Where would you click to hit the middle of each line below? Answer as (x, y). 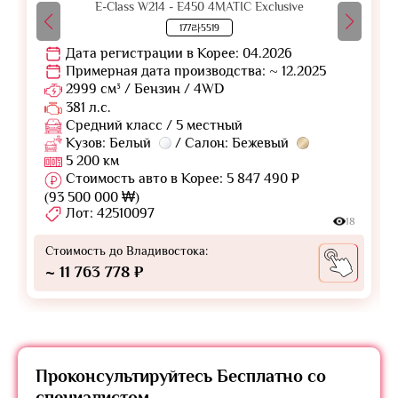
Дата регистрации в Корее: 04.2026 (177, 53)
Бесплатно (260, 375)
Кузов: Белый (108, 143)
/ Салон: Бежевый (232, 143)
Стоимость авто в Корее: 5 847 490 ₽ (181, 179)
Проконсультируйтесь (126, 375)
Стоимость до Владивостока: (127, 250)
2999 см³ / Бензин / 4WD (145, 89)
